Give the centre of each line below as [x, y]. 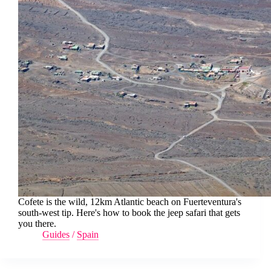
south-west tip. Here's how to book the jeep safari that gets [129, 212]
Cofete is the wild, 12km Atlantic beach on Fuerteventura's [130, 201]
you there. [37, 223]
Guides [56, 234]
